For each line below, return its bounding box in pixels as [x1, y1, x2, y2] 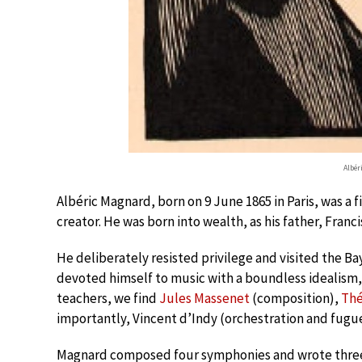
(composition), [250, 289, 341, 307]
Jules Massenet [159, 289, 250, 307]
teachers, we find [57, 289, 159, 307]
